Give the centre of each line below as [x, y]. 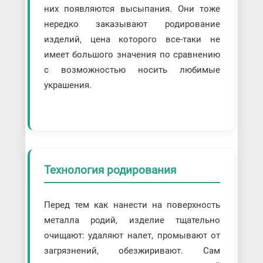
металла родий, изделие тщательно [132, 220]
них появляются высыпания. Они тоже [132, 9]
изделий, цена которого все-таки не [132, 39]
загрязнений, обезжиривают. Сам [132, 251]
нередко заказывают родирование [132, 24]
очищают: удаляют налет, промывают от [132, 236]
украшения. [68, 85]
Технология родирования [110, 170]
